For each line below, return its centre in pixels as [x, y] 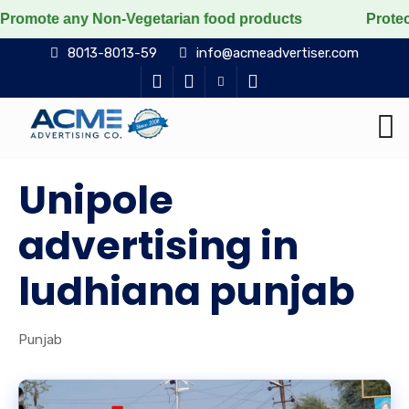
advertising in [158, 246]
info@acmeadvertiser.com [278, 53]
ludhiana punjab [187, 291]
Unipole [96, 200]
